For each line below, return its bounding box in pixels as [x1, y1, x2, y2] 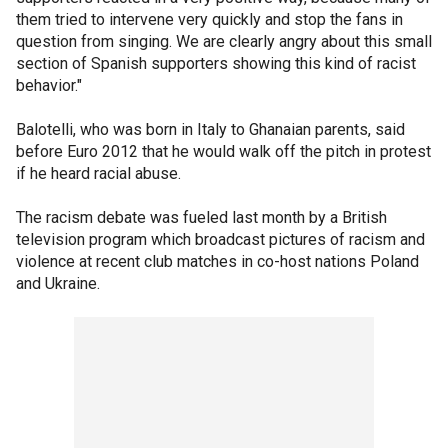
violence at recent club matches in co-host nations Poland [16, 252, 419, 271]
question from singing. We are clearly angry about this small [16, 32, 432, 51]
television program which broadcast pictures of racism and [16, 230, 425, 249]
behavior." [16, 76, 82, 95]
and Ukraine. [16, 274, 100, 293]
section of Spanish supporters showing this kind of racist [16, 54, 416, 73]
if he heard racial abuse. [16, 164, 181, 183]
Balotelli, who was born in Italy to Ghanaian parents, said [16, 120, 405, 139]
